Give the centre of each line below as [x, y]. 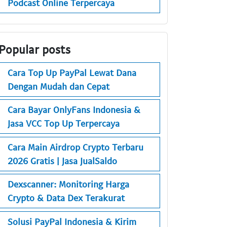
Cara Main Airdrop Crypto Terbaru [75, 147]
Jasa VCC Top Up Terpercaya [64, 123]
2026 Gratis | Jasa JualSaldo [62, 160]
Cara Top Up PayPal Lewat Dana [72, 72]
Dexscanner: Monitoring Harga [68, 184]
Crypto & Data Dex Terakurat [66, 198]
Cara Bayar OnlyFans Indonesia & [74, 110]
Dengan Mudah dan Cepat [59, 86]
